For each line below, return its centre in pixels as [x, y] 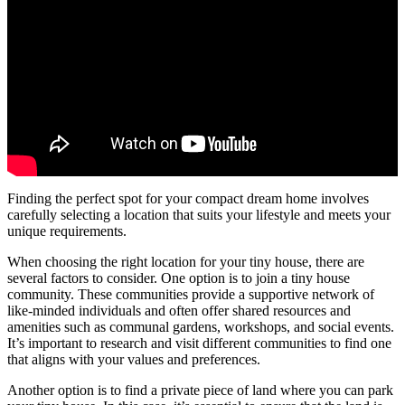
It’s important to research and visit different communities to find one [199, 344]
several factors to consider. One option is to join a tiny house [179, 278]
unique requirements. [67, 231]
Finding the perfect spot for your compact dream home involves [188, 199]
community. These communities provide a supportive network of [191, 295]
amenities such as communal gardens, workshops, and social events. [201, 327]
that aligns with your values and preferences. [134, 360]
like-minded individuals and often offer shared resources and [179, 311]
